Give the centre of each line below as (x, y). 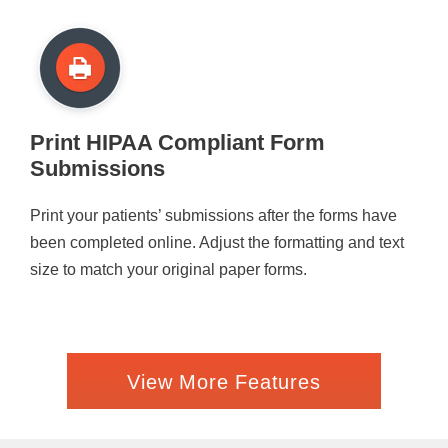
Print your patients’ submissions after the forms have (213, 215)
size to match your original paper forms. (168, 269)
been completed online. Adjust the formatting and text (217, 242)
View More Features (224, 381)
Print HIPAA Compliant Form (177, 142)
